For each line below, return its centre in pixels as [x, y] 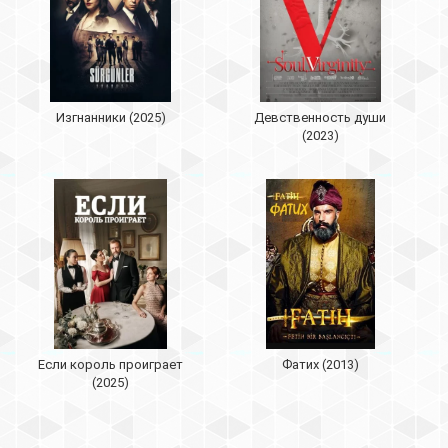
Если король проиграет [111, 364]
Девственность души [320, 117]
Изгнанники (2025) [110, 117]
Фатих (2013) [320, 364]
